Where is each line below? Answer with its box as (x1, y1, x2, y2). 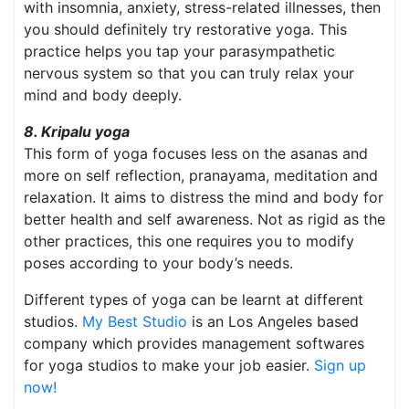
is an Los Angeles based (187, 312, 359, 331)
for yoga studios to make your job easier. (24, 356, 314, 375)
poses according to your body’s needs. (24, 254, 293, 273)
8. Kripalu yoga (24, 122, 130, 142)
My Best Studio (82, 312, 187, 331)
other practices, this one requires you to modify (24, 232, 354, 251)
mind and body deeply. (24, 86, 182, 105)
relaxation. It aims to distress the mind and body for (24, 188, 383, 207)
